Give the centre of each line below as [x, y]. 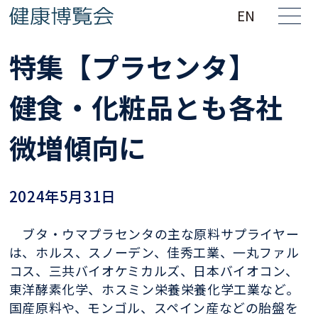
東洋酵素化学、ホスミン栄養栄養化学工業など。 [154, 289]
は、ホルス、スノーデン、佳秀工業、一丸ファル [154, 252]
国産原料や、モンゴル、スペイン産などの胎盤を [154, 307]
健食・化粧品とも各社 [146, 106]
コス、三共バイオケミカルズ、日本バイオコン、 [154, 270]
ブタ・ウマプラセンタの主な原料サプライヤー [154, 233]
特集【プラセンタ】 [146, 66]
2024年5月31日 [62, 196]
